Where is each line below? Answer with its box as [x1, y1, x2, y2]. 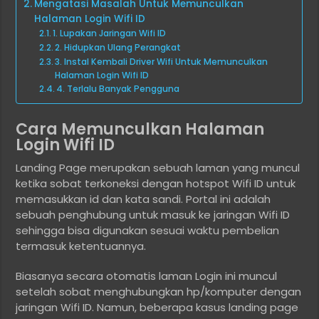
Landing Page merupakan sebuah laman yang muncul [16, 160, 300, 176]
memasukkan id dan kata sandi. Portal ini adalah [16, 192, 271, 207]
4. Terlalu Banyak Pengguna [56, 83, 180, 95]
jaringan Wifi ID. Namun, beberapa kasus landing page [16, 300, 299, 315]
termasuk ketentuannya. [16, 239, 147, 254]
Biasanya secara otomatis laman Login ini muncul [16, 268, 278, 284]
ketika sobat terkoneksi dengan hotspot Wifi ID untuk [16, 176, 296, 192]
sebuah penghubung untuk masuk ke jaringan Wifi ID [16, 207, 291, 223]
